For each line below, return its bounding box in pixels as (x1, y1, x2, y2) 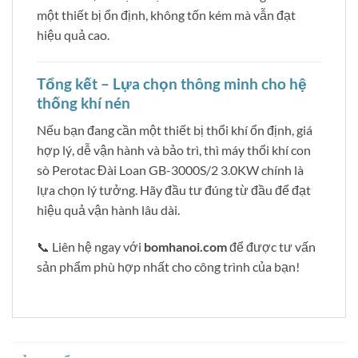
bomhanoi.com (144, 239, 227, 255)
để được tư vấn (227, 239, 316, 255)
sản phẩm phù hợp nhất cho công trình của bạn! (37, 259, 300, 275)
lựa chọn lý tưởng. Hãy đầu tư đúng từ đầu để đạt (37, 182, 311, 198)
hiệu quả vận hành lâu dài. (37, 202, 180, 218)
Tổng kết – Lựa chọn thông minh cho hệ (37, 74, 307, 93)
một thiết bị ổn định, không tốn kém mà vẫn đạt (37, 7, 296, 23)
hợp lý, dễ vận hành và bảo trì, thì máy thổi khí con (37, 142, 311, 158)
